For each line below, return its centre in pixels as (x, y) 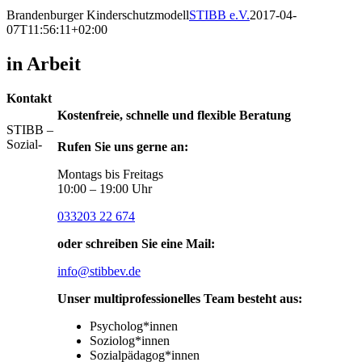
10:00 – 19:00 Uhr (105, 189)
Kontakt (29, 98)
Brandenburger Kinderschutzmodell (98, 15)
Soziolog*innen (130, 341)
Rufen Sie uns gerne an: (123, 147)
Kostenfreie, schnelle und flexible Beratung (174, 115)
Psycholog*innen (134, 326)
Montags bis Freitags (110, 175)
